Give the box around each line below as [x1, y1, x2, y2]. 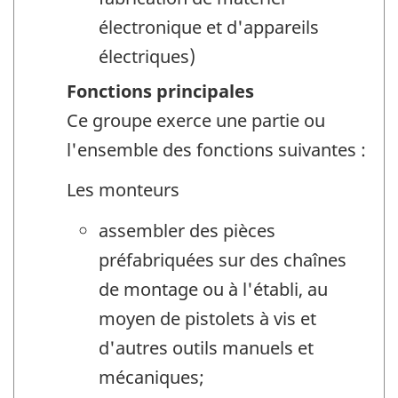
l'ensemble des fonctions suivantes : [67, 138, 366, 163]
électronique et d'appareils [99, 15, 319, 40]
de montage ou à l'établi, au [99, 277, 328, 302]
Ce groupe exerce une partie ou [67, 108, 325, 133]
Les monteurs [67, 177, 179, 202]
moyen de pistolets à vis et [99, 306, 316, 331]
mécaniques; [99, 365, 204, 390]
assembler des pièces [99, 219, 275, 243]
